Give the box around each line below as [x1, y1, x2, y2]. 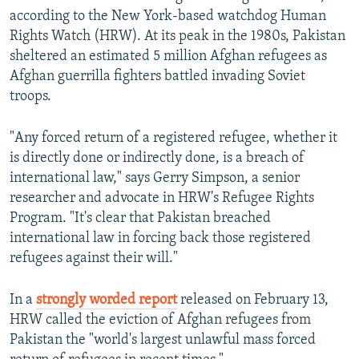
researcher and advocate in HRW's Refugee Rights [10, 191, 314, 207]
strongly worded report [36, 292, 177, 309]
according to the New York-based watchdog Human [10, 9, 326, 25]
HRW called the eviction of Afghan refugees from [10, 313, 311, 329]
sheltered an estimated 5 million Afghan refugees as [10, 49, 327, 65]
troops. [10, 89, 51, 105]
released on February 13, [177, 292, 329, 309]
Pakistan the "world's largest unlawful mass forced [10, 333, 316, 349]
